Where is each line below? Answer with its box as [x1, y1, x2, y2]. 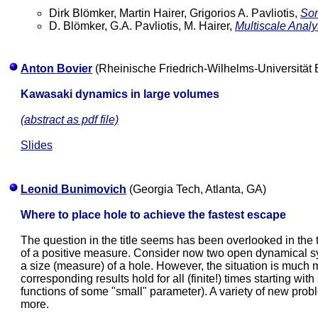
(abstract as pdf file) [21, 114, 119, 126]
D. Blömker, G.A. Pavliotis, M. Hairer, [49, 20, 235, 32]
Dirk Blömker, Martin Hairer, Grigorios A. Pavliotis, [49, 7, 300, 19]
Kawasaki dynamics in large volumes [21, 88, 219, 100]
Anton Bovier [21, 62, 92, 75]
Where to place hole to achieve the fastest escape [21, 209, 286, 221]
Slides [21, 139, 53, 151]
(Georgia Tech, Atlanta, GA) [126, 183, 266, 195]
